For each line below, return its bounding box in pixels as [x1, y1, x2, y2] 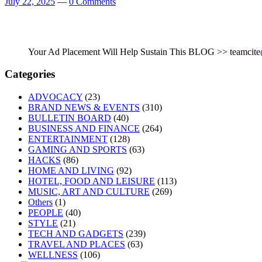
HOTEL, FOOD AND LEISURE [28, 176, 155, 187]
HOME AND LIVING [28, 166, 114, 176]
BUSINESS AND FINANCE [28, 123, 140, 134]
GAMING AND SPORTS [28, 144, 127, 155]
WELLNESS [28, 250, 78, 260]
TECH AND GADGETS [28, 229, 123, 239]
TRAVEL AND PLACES [28, 239, 125, 250]
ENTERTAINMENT [28, 134, 108, 144]
